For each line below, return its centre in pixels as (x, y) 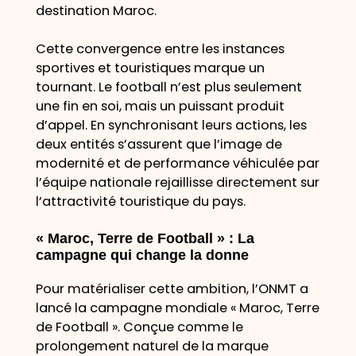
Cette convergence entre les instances (160, 49)
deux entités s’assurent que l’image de (159, 145)
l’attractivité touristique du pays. (140, 202)
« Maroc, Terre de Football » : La (145, 239)
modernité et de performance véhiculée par (177, 164)
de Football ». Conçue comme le (139, 327)
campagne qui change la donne (142, 255)
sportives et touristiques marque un (150, 68)
